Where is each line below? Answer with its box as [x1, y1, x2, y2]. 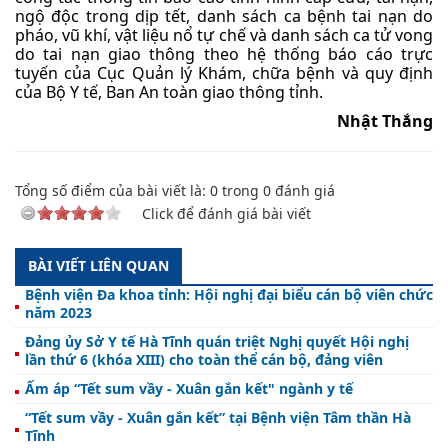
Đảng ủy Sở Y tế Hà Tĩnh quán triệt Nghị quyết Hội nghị [25, 331, 409, 351]
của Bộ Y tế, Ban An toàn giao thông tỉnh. [15, 80, 323, 103]
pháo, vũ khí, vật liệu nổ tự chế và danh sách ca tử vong [15, 23, 433, 46]
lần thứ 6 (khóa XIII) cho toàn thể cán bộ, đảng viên [25, 349, 383, 369]
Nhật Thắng [337, 109, 433, 132]
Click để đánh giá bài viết [142, 203, 311, 223]
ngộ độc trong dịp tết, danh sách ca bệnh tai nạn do [15, 4, 433, 27]
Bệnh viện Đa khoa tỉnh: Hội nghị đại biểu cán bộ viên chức [25, 284, 433, 304]
